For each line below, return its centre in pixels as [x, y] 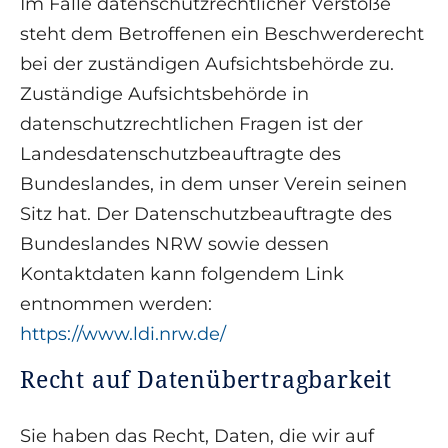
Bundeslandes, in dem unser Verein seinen [213, 184]
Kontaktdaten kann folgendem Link [182, 274]
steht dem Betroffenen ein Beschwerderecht [222, 34]
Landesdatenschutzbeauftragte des [180, 154]
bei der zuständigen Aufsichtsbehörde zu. [207, 64]
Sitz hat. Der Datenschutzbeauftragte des [206, 214]
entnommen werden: [116, 304]
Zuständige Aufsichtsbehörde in [164, 94]
